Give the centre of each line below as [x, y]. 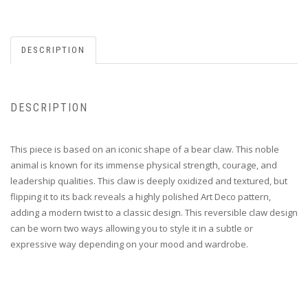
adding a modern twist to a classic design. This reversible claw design [154, 212]
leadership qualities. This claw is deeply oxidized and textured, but [149, 180]
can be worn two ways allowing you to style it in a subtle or [132, 228]
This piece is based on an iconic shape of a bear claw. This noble [145, 149]
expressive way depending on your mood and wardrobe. [129, 244]
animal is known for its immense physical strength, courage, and [144, 165]
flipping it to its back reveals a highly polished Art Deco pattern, [141, 196]
